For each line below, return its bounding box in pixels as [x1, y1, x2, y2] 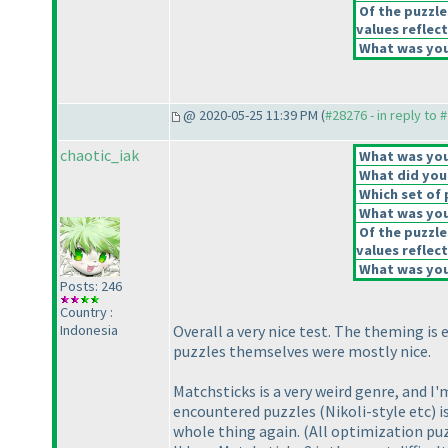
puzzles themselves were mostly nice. [173, 341, 431, 362]
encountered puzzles [173, 401, 319, 422]
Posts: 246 [60, 277, 122, 296]
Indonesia [60, 321, 118, 340]
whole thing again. [173, 421, 303, 442]
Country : [60, 303, 113, 322]
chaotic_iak [60, 145, 139, 166]
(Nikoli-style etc [319, 401, 431, 422]
